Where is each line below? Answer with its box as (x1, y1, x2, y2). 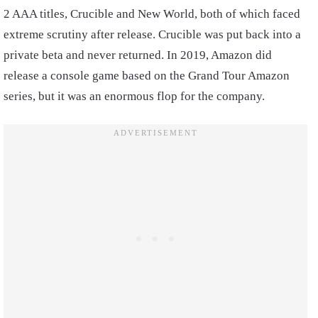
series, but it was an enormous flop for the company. (4, 89, 265, 104)
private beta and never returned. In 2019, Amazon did (4, 48, 272, 62)
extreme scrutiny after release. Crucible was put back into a (4, 28, 301, 42)
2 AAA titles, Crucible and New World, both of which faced (4, 7, 300, 21)
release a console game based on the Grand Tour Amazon (4, 69, 290, 83)
